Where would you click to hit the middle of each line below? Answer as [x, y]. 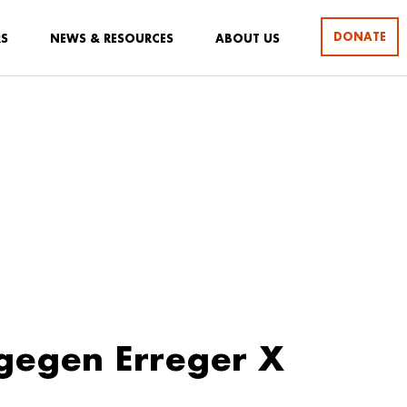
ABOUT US [248, 39]
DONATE [360, 36]
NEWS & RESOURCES [112, 39]
